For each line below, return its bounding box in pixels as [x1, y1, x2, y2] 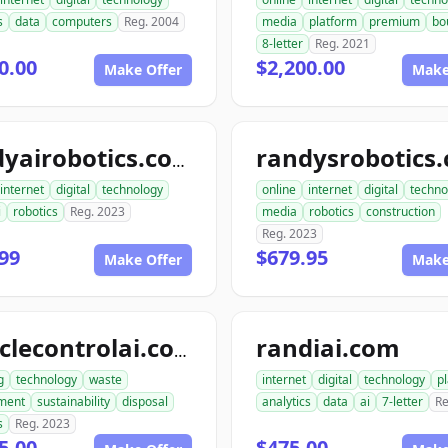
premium [369, 13, 420, 30]
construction [366, 203, 435, 220]
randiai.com [256, 331, 400, 364]
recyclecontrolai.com [174, 340, 187, 362]
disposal [122, 393, 168, 410]
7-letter [382, 393, 423, 410]
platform [309, 13, 357, 30]
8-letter [262, 35, 303, 52]
